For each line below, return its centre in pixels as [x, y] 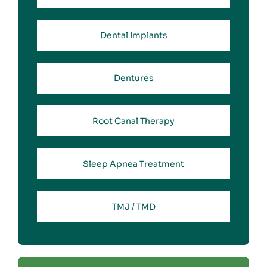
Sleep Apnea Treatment [133, 164]
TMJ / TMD [133, 207]
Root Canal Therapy [133, 121]
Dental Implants [133, 35]
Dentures [133, 78]
